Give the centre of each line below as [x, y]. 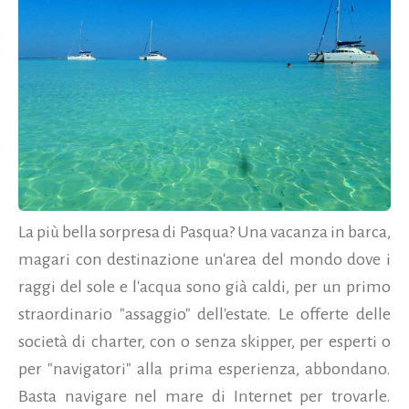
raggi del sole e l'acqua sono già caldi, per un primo [204, 286]
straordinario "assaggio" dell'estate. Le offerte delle [204, 314]
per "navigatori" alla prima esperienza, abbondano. [204, 368]
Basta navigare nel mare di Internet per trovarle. [204, 396]
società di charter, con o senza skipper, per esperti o [204, 341]
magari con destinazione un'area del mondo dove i [204, 259]
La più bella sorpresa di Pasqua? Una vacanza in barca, [204, 231]
